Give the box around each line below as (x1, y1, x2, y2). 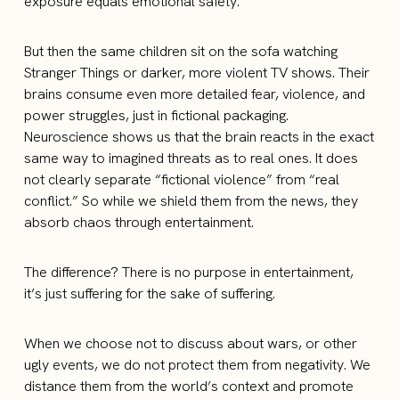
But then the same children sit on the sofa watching (24, 41, 338, 61)
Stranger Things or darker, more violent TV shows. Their (24, 62, 370, 82)
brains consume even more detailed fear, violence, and (24, 84, 366, 103)
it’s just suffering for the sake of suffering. (24, 283, 276, 303)
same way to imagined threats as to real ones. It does (24, 148, 359, 167)
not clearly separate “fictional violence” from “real (24, 169, 340, 189)
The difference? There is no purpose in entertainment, (24, 262, 354, 281)
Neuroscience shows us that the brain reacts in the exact (24, 126, 375, 146)
